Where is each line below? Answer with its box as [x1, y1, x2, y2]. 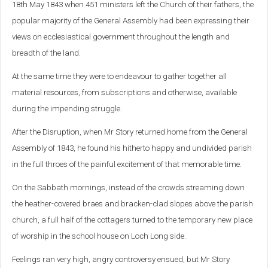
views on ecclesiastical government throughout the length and [12, 32, 230, 42]
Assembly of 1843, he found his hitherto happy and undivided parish [12, 144, 252, 153]
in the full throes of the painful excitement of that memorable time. [12, 160, 242, 169]
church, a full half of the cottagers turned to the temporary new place [12, 215, 252, 225]
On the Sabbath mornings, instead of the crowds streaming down [12, 183, 245, 193]
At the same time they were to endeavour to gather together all [12, 72, 227, 81]
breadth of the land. [12, 48, 81, 58]
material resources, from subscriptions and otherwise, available [12, 88, 237, 98]
